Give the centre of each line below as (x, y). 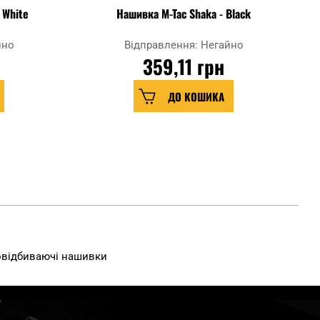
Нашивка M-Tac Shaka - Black (184, 14)
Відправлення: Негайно (184, 45)
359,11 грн (184, 67)
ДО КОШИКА (196, 96)
